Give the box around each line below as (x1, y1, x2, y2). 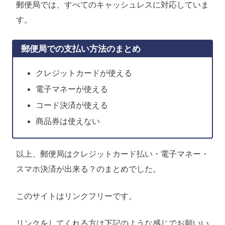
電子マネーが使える (35, 84, 108, 93)
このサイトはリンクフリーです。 (16, 191, 137, 200)
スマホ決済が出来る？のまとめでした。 (16, 164, 161, 173)
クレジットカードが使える (35, 68, 132, 77)
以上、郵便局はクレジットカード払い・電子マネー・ (16, 149, 209, 158)
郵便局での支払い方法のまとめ (21, 44, 141, 54)
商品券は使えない (35, 117, 100, 126)
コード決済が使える (35, 100, 108, 109)
